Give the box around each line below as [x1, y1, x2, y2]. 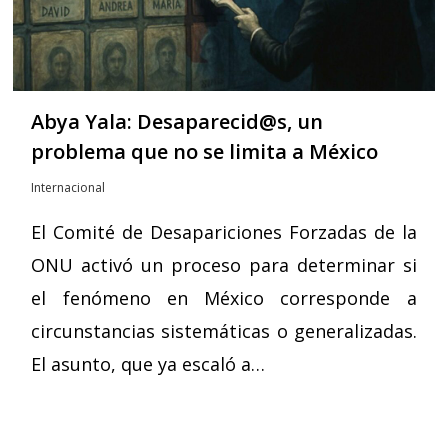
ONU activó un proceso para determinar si [31, 252, 417, 277]
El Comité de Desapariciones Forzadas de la [31, 219, 417, 244]
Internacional [31, 178, 106, 196]
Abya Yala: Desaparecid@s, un [31, 107, 324, 135]
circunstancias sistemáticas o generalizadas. [31, 318, 417, 343]
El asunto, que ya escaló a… [31, 351, 266, 376]
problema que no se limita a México [31, 137, 379, 165]
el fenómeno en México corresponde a [31, 285, 417, 310]
